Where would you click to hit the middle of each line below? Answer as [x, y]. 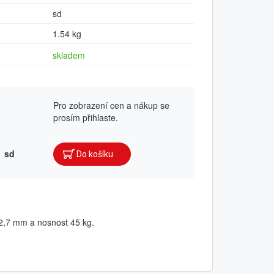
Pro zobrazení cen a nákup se [111, 105]
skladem [69, 55]
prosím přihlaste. [86, 117]
